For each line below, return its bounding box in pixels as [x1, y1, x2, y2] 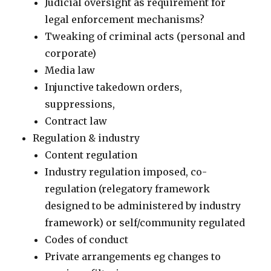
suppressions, [45, 98, 116, 110]
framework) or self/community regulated [45, 217, 246, 229]
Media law [45, 64, 96, 76]
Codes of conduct [45, 233, 129, 246]
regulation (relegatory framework [45, 183, 211, 195]
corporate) [45, 47, 97, 59]
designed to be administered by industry [45, 200, 241, 212]
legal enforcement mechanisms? [45, 13, 205, 25]
